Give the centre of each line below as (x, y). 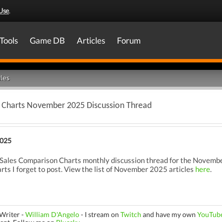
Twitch (131, 214)
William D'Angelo (52, 214)
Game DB (47, 40)
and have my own (169, 214)
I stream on (103, 214)
